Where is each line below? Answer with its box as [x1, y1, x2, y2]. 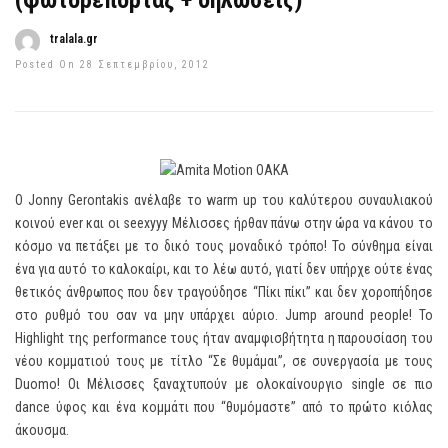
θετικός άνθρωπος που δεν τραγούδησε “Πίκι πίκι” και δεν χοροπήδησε [15, 284, 433, 300]
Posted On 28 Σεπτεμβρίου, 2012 [15, 59, 210, 70]
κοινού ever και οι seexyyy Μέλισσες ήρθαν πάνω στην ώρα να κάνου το [15, 215, 433, 231]
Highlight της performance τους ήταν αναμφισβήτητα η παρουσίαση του [15, 330, 433, 346]
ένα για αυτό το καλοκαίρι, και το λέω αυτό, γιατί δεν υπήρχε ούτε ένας [15, 261, 433, 277]
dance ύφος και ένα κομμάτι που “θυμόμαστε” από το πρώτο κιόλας [15, 399, 433, 415]
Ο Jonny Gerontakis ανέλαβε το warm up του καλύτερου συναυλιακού [15, 192, 433, 208]
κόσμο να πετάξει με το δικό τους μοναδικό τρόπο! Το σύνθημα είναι [15, 238, 433, 254]
